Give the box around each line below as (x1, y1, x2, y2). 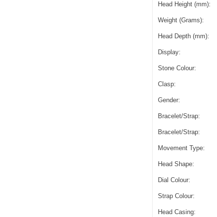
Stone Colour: (157, 64, 196, 72)
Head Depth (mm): (157, 32, 209, 40)
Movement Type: (157, 144, 205, 152)
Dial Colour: (157, 176, 190, 184)
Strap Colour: (157, 192, 195, 200)
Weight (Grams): (157, 16, 204, 24)
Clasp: (157, 80, 176, 88)
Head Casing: (157, 208, 196, 216)
